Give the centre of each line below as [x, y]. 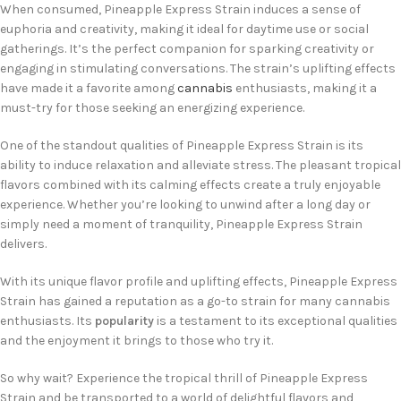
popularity [124, 321]
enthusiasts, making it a [305, 89]
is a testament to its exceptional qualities [276, 321]
